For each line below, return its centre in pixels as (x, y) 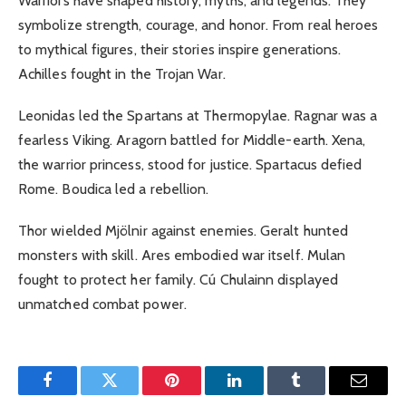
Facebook (77, 394)
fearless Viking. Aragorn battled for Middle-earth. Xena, (192, 140)
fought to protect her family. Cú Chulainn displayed (179, 280)
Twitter (132, 394)
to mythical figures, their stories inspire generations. (180, 50)
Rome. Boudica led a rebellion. (114, 189)
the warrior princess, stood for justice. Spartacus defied (190, 165)
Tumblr (319, 394)
